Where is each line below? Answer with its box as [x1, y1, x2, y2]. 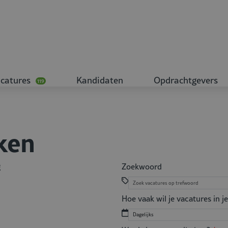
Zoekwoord [122, 161, 162, 172]
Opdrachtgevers [154, 74, 218, 87]
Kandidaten [76, 74, 123, 87]
